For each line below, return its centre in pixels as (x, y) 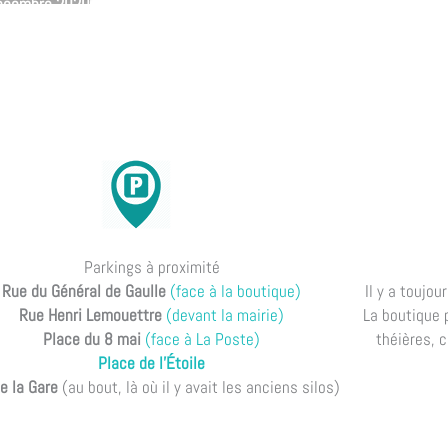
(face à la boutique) (236, 290)
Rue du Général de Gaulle (84, 290)
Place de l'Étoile (152, 362)
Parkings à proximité (151, 266)
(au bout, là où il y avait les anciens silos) (199, 386)
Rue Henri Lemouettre (91, 314)
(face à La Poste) (203, 338)
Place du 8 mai (92, 338)
